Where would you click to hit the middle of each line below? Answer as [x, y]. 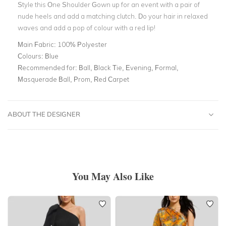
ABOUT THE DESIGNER [44, 114]
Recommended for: [48, 67]
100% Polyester [82, 44]
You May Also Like [113, 176]
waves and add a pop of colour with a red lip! [87, 27]
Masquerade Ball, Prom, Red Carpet [73, 79]
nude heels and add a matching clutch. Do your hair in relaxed [113, 16]
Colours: [31, 56]
